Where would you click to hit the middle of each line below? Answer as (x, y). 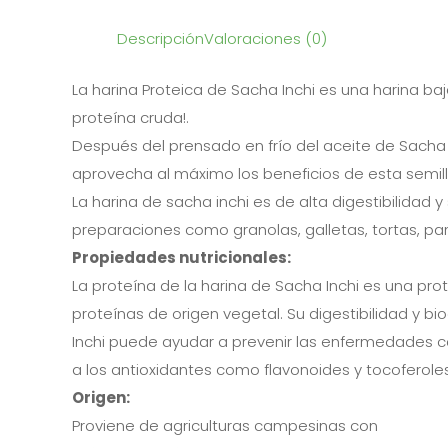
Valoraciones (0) (265, 38)
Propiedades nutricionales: (181, 257)
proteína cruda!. (130, 117)
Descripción (160, 38)
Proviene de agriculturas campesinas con (225, 425)
